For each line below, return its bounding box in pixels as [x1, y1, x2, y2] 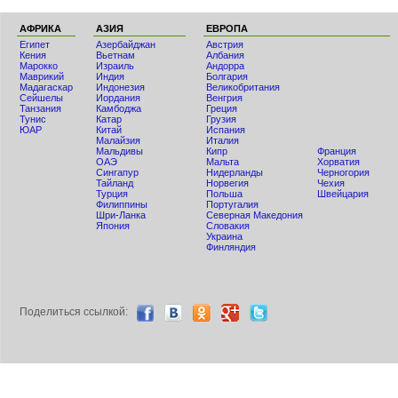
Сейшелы [20, 92, 63, 103]
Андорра [206, 60, 244, 71]
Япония [96, 220, 130, 231]
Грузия [206, 114, 236, 124]
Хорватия [317, 156, 360, 167]
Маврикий [20, 71, 64, 82]
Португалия [206, 199, 259, 210]
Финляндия [206, 242, 256, 252]
